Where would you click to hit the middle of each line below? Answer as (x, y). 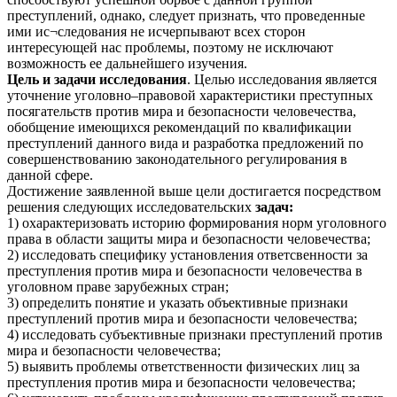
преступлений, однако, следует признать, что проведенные (186, 15)
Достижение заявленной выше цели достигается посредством (194, 191)
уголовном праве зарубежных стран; (118, 286)
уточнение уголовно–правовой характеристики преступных (190, 95)
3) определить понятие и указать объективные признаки (178, 302)
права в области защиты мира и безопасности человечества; (189, 238)
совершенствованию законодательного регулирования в (177, 159)
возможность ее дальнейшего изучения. (127, 63)
